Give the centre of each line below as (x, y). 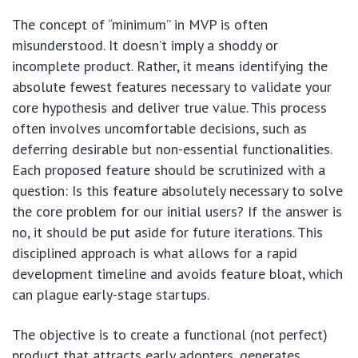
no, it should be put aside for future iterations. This (167, 232)
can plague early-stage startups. (111, 294)
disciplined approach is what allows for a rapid (155, 253)
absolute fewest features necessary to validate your (172, 87)
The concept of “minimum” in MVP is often (140, 24)
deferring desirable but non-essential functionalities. (172, 149)
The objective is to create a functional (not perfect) (170, 334)
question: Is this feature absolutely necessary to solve (177, 191)
